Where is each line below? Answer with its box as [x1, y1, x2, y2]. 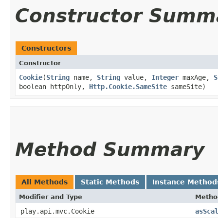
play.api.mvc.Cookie [20, 207, 94, 215]
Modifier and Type [19, 193, 82, 200]
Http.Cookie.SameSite [89, 82, 167, 91]
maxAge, [179, 73, 214, 81]
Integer [151, 73, 179, 81]
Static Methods [81, 178, 139, 186]
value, [120, 73, 151, 81]
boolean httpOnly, [19, 82, 89, 91]
